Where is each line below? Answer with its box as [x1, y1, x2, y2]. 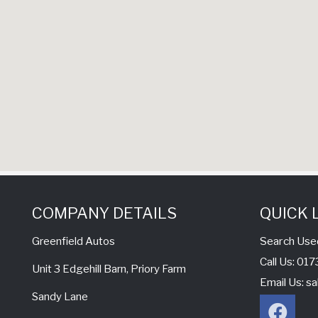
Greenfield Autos [32, 235, 115, 248]
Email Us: [260, 275, 306, 290]
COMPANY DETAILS [32, 204, 177, 223]
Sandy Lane [32, 290, 88, 304]
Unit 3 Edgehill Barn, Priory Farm [32, 263, 186, 276]
